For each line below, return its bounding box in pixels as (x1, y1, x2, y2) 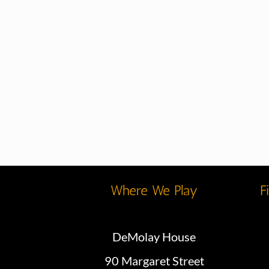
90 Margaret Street (104, 253, 204, 268)
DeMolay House (112, 229, 196, 244)
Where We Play (110, 182, 198, 199)
